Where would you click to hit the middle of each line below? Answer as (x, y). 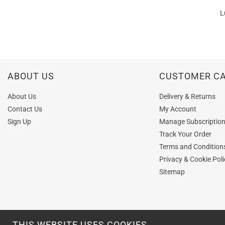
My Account (178, 109)
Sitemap (172, 172)
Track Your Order (186, 134)
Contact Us (25, 109)
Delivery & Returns (188, 96)
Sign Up (19, 121)
